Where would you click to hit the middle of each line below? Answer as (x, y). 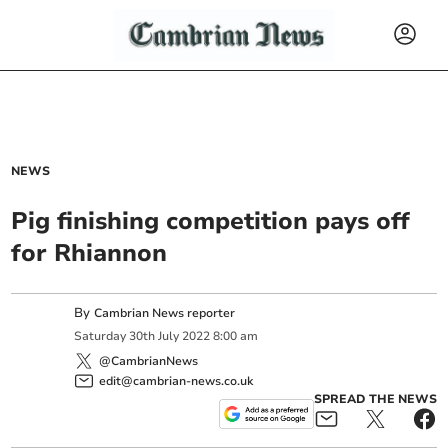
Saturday (100, 336)
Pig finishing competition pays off (211, 221)
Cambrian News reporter (165, 313)
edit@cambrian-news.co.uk (176, 380)
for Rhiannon (89, 253)
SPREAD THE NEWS (375, 398)
